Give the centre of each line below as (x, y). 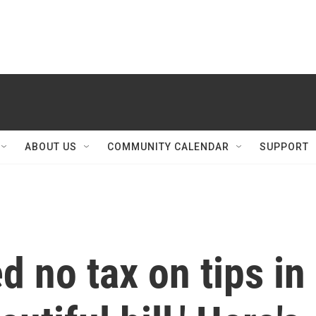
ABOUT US (51, 147)
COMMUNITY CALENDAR (168, 147)
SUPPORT (284, 147)
